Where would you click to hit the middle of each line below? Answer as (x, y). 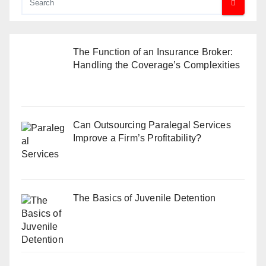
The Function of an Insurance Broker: (153, 52)
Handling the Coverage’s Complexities (157, 65)
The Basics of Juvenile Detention (145, 198)
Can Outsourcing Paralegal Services (152, 125)
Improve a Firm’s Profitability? (137, 138)
